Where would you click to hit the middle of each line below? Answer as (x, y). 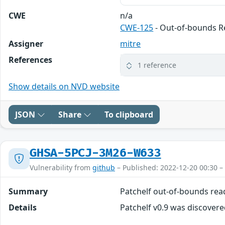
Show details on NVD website (64, 86)
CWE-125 (137, 27)
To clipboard (129, 114)
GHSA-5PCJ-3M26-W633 (95, 153)
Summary (28, 191)
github (104, 167)
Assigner (26, 43)
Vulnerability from (61, 167)
